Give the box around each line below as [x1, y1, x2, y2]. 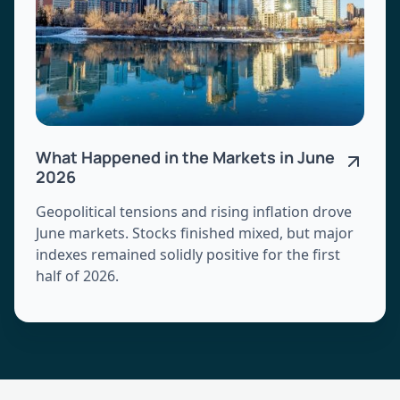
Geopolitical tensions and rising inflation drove [36, 201, 352, 221]
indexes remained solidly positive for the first [36, 244, 340, 264]
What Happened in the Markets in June [36, 146, 335, 168]
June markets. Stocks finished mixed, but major [36, 222, 354, 243]
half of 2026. [36, 265, 119, 286]
